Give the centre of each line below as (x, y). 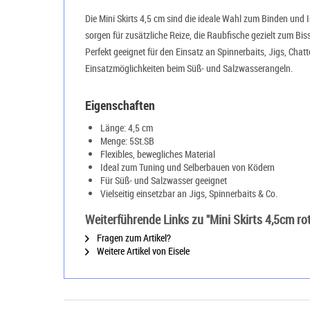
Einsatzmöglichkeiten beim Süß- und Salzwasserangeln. (189, 68)
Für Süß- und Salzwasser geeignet (164, 180)
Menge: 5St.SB (127, 141)
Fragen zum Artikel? (133, 238)
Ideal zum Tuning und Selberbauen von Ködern (188, 167)
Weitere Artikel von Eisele (142, 251)
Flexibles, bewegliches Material (158, 154)
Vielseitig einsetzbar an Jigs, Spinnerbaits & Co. (189, 193)
